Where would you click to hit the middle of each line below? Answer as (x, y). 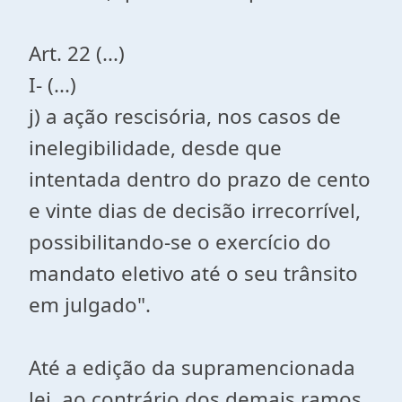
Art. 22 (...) (77, 53)
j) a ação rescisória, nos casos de (185, 116)
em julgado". (90, 305)
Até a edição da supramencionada (192, 367)
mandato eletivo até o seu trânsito (193, 273)
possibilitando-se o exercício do (180, 242)
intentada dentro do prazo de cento (200, 179)
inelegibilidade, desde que (155, 148)
